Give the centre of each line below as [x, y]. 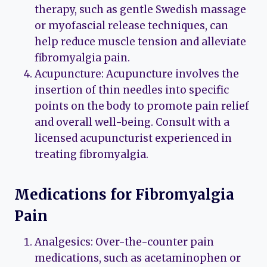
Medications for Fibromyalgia [124, 194]
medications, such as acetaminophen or [138, 258]
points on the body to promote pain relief [142, 106]
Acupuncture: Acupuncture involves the [137, 74]
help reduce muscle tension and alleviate [140, 41]
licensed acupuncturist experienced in [133, 138]
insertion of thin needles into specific [132, 90]
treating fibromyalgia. [91, 154]
